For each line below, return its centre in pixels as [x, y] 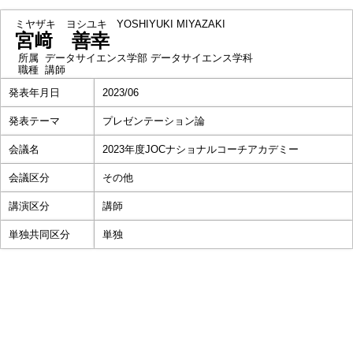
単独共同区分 [39, 234]
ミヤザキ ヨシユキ [61, 24]
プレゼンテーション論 [154, 121]
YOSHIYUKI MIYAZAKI [171, 24]
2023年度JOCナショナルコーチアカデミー [201, 149]
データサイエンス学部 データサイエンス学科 [149, 58]
